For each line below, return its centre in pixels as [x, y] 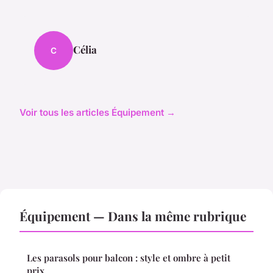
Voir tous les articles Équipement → [97, 113]
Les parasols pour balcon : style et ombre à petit [129, 258]
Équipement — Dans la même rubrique [133, 216]
